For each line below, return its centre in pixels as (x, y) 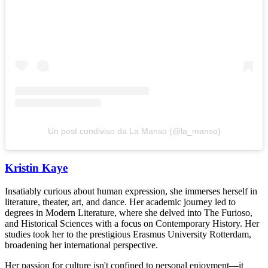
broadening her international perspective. (81, 245)
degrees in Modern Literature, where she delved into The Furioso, (129, 212)
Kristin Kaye (36, 167)
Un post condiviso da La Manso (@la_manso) (134, 131)
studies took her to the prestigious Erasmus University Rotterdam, (128, 234)
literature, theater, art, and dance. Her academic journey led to (120, 202)
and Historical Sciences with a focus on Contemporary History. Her (132, 223)
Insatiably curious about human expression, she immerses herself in (131, 191)
